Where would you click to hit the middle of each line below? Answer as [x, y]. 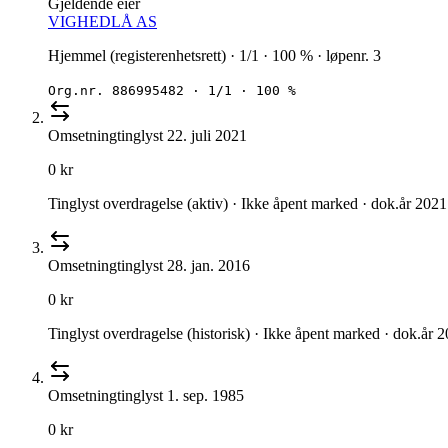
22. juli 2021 [207, 136]
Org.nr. [80, 91]
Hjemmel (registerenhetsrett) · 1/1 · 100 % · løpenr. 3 [214, 56]
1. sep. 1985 [205, 396]
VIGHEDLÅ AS [102, 22]
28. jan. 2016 [208, 266]
